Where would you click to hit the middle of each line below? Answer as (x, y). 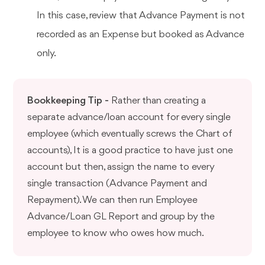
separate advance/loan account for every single (129, 117)
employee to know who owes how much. (116, 233)
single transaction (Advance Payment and (117, 183)
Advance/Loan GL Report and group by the (121, 216)
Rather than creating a (158, 101)
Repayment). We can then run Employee (113, 200)
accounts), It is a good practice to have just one (130, 150)
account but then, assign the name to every (121, 167)
